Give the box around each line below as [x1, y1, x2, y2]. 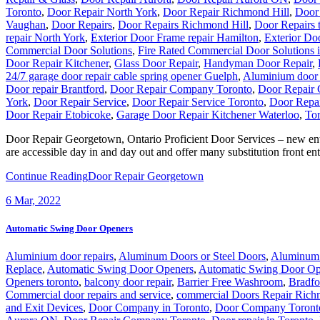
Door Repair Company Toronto [110, 82, 252, 95]
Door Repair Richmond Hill [163, 5, 289, 18]
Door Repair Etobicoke [6, 108, 111, 121]
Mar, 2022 [11, 194, 61, 206]
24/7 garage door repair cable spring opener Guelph [6, 69, 238, 82]
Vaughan [6, 18, 46, 31]
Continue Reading [6, 169, 88, 182]
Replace [6, 262, 42, 275]
